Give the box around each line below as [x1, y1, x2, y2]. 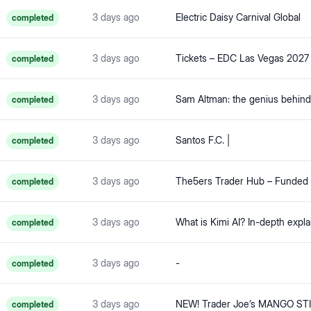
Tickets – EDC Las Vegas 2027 [176, 52, 309, 64]
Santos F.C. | [176, 134, 230, 146]
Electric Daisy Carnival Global [176, 11, 301, 23]
